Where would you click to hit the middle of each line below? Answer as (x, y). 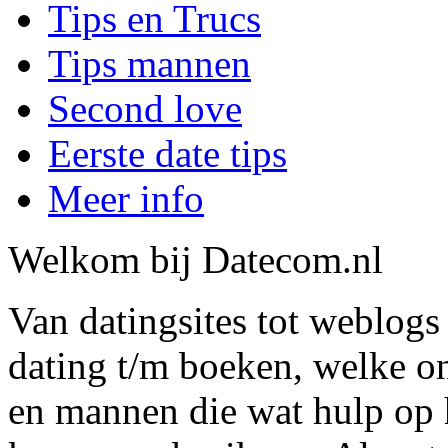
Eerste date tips (167, 154)
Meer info (126, 199)
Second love (145, 109)
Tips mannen (149, 64)
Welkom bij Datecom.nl (195, 260)
